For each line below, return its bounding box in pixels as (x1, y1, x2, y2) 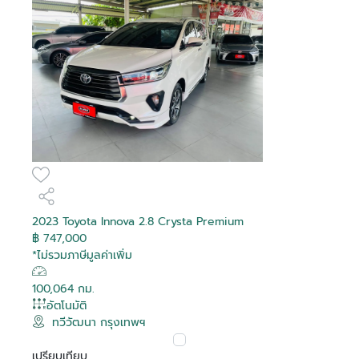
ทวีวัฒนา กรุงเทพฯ (51, 313, 145, 331)
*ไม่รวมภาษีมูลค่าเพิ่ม (32, 246, 132, 264)
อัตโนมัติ (46, 296, 87, 314)
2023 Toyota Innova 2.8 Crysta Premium (32, 212, 244, 230)
